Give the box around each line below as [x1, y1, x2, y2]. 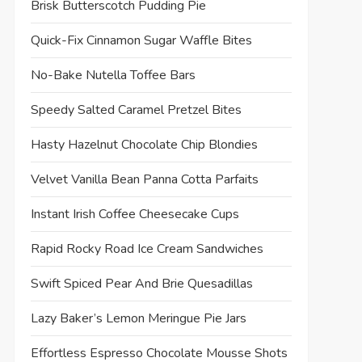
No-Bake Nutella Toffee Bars [30, 65, 196, 84]
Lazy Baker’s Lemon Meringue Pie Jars [30, 309, 246, 327]
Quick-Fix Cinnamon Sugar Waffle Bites [30, 31, 252, 49]
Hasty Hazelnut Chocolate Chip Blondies [30, 135, 258, 154]
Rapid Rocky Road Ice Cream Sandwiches [30, 239, 263, 258]
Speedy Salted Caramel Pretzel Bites [30, 100, 242, 119]
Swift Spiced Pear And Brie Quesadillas [30, 274, 253, 293]
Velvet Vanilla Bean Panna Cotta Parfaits [30, 170, 259, 188]
